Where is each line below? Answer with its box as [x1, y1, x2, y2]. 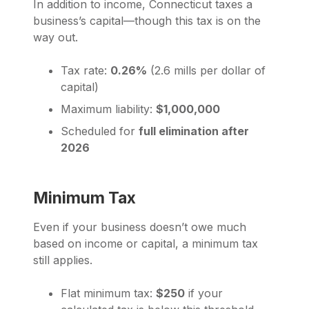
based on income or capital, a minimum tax [33, 237, 258, 251]
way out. [33, 30, 78, 45]
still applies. [33, 253, 92, 268]
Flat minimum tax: [61, 286, 156, 301]
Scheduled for [61, 124, 139, 139]
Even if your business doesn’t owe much [33, 220, 246, 235]
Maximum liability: [61, 102, 156, 117]
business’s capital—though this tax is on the [33, 14, 261, 28]
